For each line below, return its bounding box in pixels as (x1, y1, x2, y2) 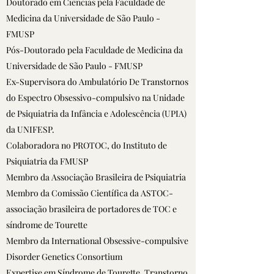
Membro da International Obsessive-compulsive (6, 235, 188, 246)
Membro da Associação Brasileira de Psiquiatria (6, 171, 186, 183)
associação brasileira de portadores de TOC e (6, 203, 177, 215)
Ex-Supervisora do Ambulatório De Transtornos (6, 76, 188, 87)
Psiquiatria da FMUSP (6, 155, 88, 167)
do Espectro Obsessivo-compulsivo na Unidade (6, 92, 185, 103)
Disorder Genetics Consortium (6, 251, 122, 262)
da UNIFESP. (6, 124, 54, 135)
